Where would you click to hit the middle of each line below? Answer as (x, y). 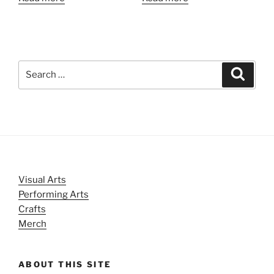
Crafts (32, 209)
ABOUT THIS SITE (65, 264)
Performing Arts (54, 194)
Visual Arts (42, 180)
